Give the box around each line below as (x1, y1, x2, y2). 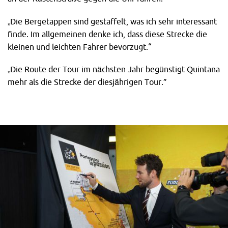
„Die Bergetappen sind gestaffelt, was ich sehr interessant (8, 16, 217, 26)
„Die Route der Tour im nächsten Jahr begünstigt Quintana (8, 64, 220, 74)
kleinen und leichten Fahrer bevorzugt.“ (8, 42, 152, 51)
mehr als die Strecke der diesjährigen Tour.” (8, 77, 167, 87)
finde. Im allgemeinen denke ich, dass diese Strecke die (8, 29, 207, 39)
